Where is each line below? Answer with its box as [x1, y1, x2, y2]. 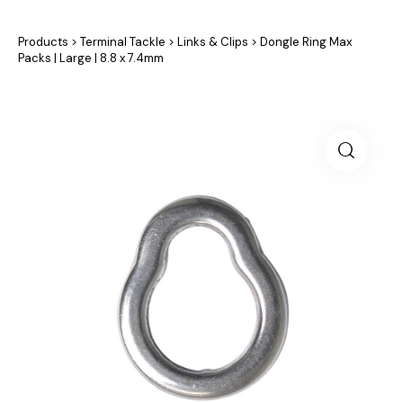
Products [18, 33, 68, 49]
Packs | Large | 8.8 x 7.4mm [18, 49, 164, 66]
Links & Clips [177, 33, 248, 49]
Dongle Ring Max [260, 33, 352, 49]
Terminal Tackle [80, 33, 166, 49]
